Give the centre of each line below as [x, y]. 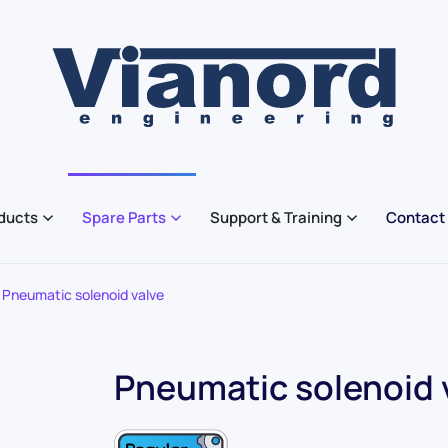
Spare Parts [123, 218]
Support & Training [275, 218]
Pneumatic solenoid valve [83, 295]
